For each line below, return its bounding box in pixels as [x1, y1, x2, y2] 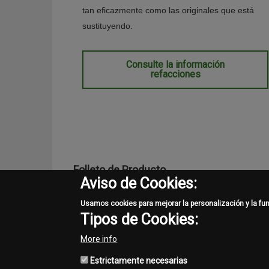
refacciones [150, 68, 201, 80]
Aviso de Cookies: [80, 175, 198, 192]
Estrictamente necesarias [90, 256, 188, 265]
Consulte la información [126, 58, 225, 70]
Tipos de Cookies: [80, 211, 199, 228]
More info [80, 234, 118, 244]
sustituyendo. [82, 20, 133, 31]
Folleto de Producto [73, 163, 166, 176]
